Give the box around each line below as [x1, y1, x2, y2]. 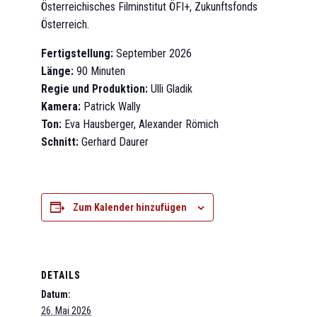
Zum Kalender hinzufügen [73, 202, 187, 214]
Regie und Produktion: [41, 82, 148, 96]
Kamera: [41, 100, 81, 114]
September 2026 [113, 47, 192, 61]
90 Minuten [74, 64, 125, 79]
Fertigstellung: [41, 47, 113, 61]
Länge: [41, 64, 74, 79]
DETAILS [41, 269, 81, 281]
